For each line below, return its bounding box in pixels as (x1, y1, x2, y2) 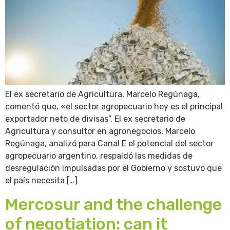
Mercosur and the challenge (5, 194, 222, 214)
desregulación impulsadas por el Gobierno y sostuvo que (5, 163, 222, 174)
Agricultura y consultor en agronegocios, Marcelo (5, 126, 195, 137)
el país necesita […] (5, 176, 78, 186)
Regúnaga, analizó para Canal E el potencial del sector (5, 139, 214, 149)
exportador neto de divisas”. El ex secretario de (5, 114, 185, 124)
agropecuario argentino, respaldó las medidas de (5, 151, 193, 161)
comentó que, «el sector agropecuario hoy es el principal (5, 102, 223, 112)
